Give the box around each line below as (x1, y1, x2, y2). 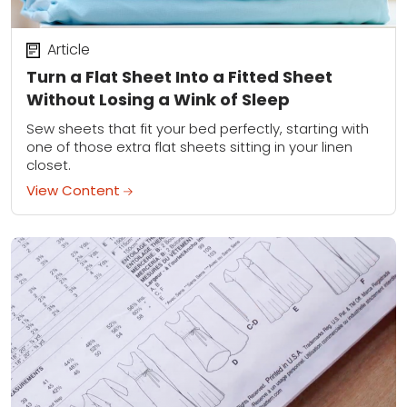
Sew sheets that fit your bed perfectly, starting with (26, 119, 369, 139)
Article (46, 39, 90, 61)
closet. (26, 155, 71, 175)
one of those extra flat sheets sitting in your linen (26, 137, 352, 157)
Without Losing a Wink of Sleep (26, 87, 290, 111)
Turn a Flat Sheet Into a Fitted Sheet (26, 65, 333, 88)
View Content (26, 181, 124, 201)
